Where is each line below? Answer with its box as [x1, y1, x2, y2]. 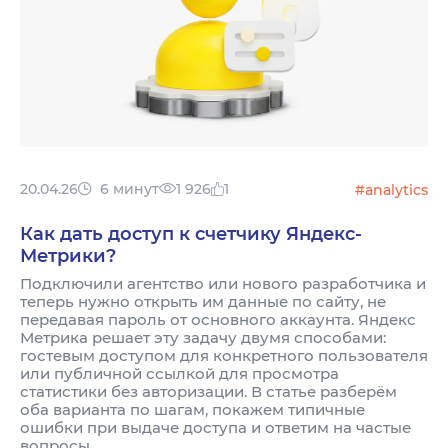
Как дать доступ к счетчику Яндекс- [20, 222, 362, 245]
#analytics [355, 180, 428, 199]
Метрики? [20, 244, 116, 267]
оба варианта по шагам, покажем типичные [20, 399, 365, 419]
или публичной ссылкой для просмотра [20, 363, 339, 383]
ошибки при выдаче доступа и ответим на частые [20, 417, 411, 437]
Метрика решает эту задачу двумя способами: [20, 327, 386, 347]
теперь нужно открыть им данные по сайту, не [20, 291, 386, 311]
